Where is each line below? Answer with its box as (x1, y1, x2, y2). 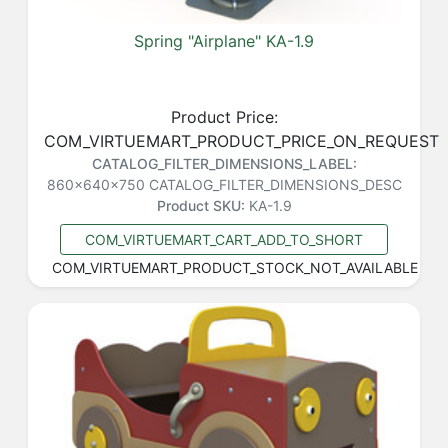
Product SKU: (156, 196, 245, 214)
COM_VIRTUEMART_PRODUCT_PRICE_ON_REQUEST (44, 130, 439, 151)
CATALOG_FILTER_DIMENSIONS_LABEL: (91, 154, 357, 172)
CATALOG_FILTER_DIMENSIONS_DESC (148, 175, 402, 193)
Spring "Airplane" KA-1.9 (134, 30, 314, 51)
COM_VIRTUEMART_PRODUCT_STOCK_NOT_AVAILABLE (52, 258, 418, 276)
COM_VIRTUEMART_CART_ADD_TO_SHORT (85, 230, 363, 248)
